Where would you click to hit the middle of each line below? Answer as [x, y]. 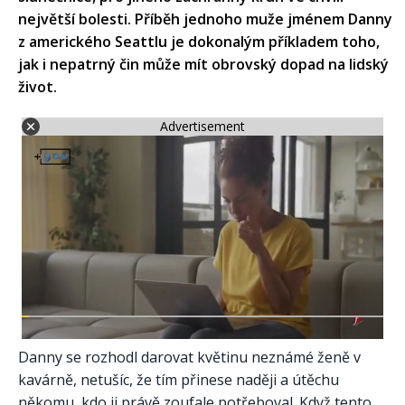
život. [38, 86]
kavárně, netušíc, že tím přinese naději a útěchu [179, 379]
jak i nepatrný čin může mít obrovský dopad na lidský [203, 64]
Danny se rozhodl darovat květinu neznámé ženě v [189, 357]
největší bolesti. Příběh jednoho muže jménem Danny [205, 19]
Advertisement [202, 127]
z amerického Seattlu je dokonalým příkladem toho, [199, 41]
